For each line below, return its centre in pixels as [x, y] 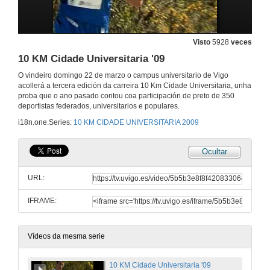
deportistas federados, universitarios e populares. [99, 106]
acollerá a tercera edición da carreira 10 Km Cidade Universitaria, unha [135, 86]
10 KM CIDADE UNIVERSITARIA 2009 [136, 123]
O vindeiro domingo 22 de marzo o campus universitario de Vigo [123, 76]
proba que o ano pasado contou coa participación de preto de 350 [126, 96]
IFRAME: [42, 201]
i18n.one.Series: [46, 123]
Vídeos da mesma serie [66, 237]
